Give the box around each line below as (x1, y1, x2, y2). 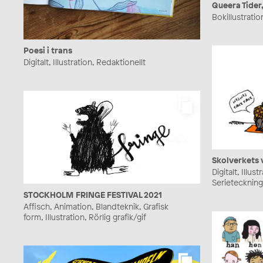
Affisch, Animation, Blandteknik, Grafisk (23, 200, 168, 212)
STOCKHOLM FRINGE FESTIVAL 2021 (23, 188, 162, 200)
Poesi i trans (23, 45, 72, 56)
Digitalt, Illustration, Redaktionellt (23, 56, 146, 68)
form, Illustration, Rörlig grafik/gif (23, 211, 146, 222)
